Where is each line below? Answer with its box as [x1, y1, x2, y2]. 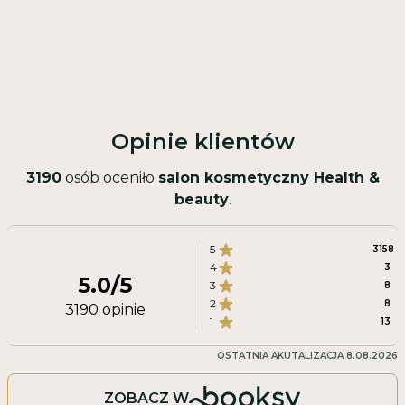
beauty [174, 191, 229, 209]
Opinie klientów [110, 128, 295, 155]
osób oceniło [61, 169, 158, 187]
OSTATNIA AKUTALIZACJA [217, 350, 346, 363]
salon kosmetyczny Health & [157, 169, 380, 187]
